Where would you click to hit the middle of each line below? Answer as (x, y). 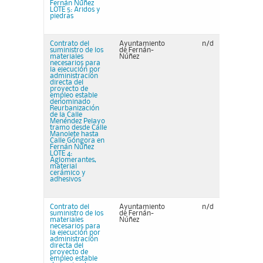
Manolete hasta (74, 134)
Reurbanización (75, 108)
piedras (62, 16)
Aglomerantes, (73, 160)
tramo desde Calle (78, 128)
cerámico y (68, 173)
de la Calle (66, 115)
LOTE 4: (61, 154)
